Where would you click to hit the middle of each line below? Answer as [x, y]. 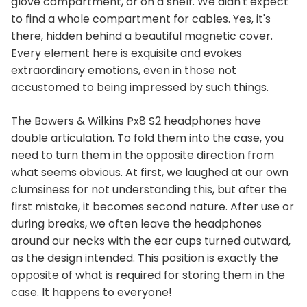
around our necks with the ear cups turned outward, [151, 241]
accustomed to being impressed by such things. [140, 87]
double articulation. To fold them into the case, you [147, 138]
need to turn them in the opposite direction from [143, 155]
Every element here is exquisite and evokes [126, 53]
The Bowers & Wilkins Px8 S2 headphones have [136, 121]
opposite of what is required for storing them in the [148, 275]
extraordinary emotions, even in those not [124, 70]
